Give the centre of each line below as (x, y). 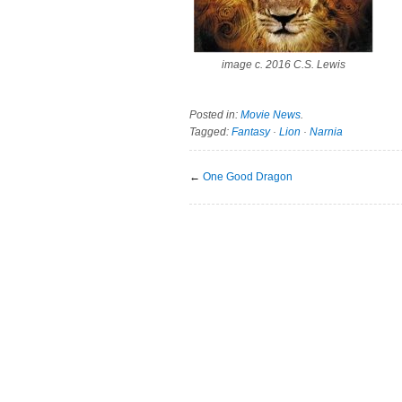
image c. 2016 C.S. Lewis (284, 65)
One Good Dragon (248, 176)
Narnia (326, 131)
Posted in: (215, 114)
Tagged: (210, 131)
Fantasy (251, 131)
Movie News (271, 114)
